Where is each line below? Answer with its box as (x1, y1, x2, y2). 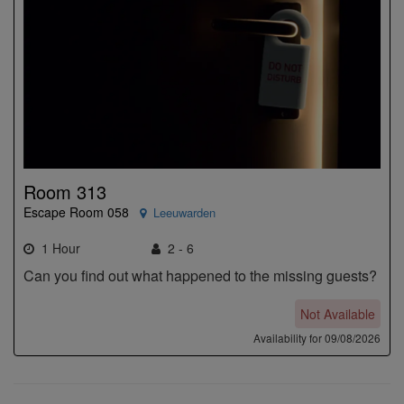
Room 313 (23, 179, 106, 205)
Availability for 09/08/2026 (253, 330, 381, 345)
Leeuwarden (153, 204, 216, 221)
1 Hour (34, 239, 80, 257)
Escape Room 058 (23, 203, 129, 221)
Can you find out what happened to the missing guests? (23, 265, 377, 286)
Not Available (300, 305, 375, 323)
